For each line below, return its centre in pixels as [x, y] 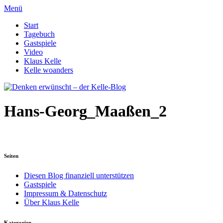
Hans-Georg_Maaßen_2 [85, 111]
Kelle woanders [49, 70]
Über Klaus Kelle [52, 202]
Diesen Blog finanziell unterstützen [79, 175]
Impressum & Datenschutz [65, 193]
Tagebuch [39, 34]
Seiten [11, 156]
